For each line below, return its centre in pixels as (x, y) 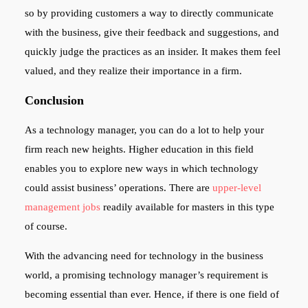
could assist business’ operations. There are (118, 187)
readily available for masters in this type (187, 207)
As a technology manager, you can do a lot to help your (144, 130)
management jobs (62, 207)
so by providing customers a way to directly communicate (149, 13)
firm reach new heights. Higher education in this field (139, 149)
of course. (46, 226)
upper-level (236, 187)
